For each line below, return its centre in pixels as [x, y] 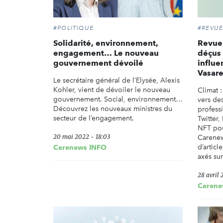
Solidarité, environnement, [106, 43]
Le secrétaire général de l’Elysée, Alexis [116, 81]
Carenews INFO [80, 148]
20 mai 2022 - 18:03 [82, 137]
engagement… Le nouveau [106, 53]
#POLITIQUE [73, 28]
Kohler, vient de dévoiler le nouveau [112, 90]
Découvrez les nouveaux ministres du [113, 109]
